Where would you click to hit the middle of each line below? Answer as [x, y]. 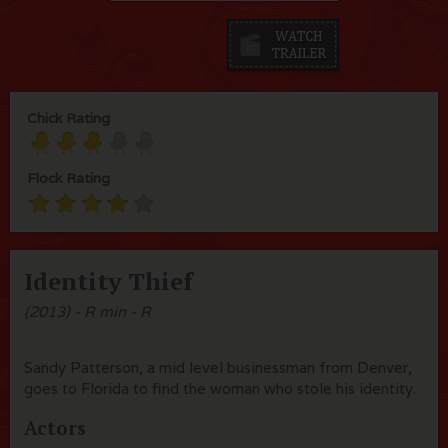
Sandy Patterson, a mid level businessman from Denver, [218, 367]
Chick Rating [68, 118]
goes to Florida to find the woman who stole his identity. [220, 388]
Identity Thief [108, 281]
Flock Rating [68, 178]
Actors [55, 427]
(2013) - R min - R [87, 311]
